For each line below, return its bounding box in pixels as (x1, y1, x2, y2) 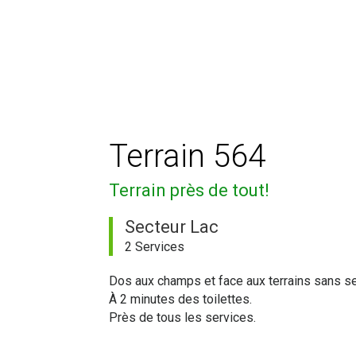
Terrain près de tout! (109, 180, 269, 200)
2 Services (125, 239, 184, 254)
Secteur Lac (125, 217, 219, 237)
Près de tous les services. (109, 310, 256, 325)
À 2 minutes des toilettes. (109, 292, 252, 307)
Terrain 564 (109, 137, 265, 175)
